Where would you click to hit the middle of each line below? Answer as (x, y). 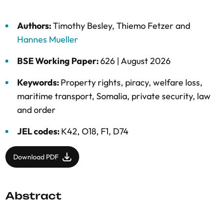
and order (36, 110)
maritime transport (55, 96)
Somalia (112, 96)
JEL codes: (39, 131)
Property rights (91, 82)
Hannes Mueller (48, 39)
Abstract (33, 196)
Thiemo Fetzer (145, 26)
